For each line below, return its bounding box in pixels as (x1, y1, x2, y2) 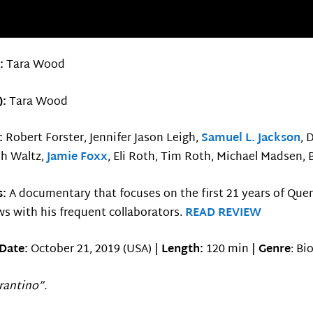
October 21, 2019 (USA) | (28, 240, 162, 261)
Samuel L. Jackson (201, 129, 301, 150)
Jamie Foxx (47, 147, 108, 168)
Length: (161, 240, 204, 261)
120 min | (203, 240, 259, 261)
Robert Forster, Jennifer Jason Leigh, (6, 129, 202, 150)
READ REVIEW (185, 203, 262, 224)
